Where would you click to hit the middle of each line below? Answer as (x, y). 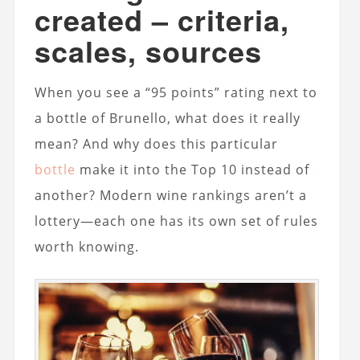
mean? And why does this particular (156, 143)
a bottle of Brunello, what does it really (167, 118)
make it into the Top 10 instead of (192, 169)
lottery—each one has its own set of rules (176, 221)
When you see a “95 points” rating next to (176, 92)
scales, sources (148, 50)
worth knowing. (86, 246)
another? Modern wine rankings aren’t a (170, 195)
